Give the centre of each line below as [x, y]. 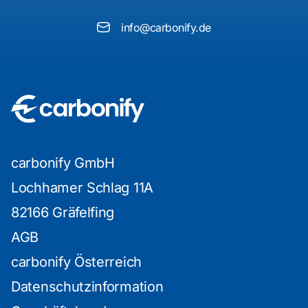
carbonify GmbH [63, 163]
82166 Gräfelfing [63, 212]
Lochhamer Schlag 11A [82, 187]
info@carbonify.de [166, 28]
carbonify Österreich [76, 262]
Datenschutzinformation [87, 286]
